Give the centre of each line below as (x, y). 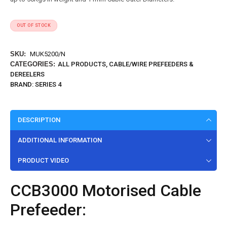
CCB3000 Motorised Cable (106, 190)
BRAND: (23, 84)
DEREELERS (27, 74)
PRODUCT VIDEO (43, 160)
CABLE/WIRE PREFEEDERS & (151, 64)
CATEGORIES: (33, 64)
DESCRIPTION (39, 120)
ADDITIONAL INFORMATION (60, 140)
